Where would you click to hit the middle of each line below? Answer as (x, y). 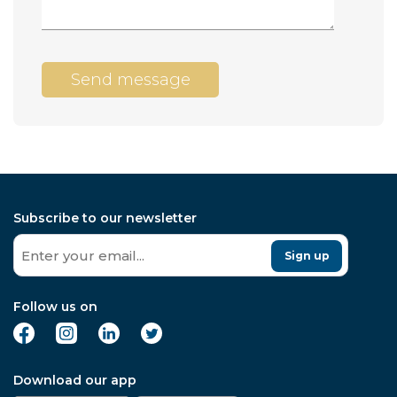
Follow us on (55, 307)
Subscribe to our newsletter (105, 218)
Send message (131, 80)
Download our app (75, 380)
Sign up (307, 256)
